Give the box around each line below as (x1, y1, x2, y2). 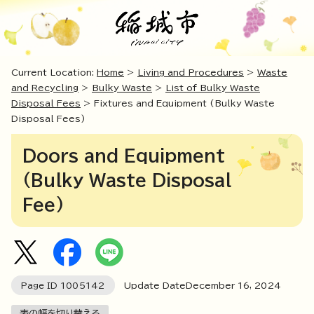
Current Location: (11, 68, 97, 78)
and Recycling (11, 83, 78, 93)
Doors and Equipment (22, 147, 225, 165)
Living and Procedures (137, 68, 244, 78)
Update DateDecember (114, 281, 238, 291)
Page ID (21, 281, 60, 290)
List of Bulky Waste (165, 83, 260, 93)
